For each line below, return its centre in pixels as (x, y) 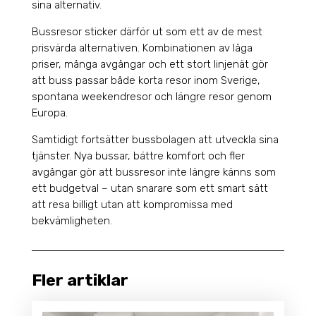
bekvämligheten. (72, 221)
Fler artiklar (80, 280)
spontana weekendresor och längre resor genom (151, 97)
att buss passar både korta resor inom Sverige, (146, 81)
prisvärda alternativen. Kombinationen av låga (142, 48)
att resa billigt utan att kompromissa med (132, 205)
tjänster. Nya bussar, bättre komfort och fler (138, 156)
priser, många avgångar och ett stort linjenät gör (150, 65)
